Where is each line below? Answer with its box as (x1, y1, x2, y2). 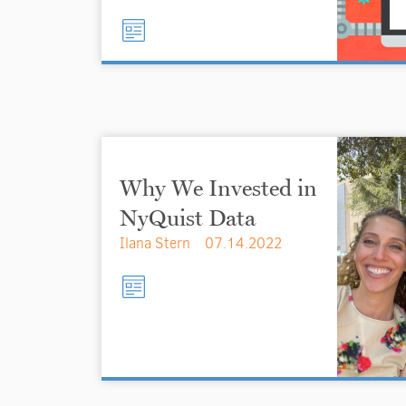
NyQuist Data (120, 204, 256, 231)
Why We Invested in (120, 174, 317, 201)
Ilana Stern (120, 234, 190, 253)
